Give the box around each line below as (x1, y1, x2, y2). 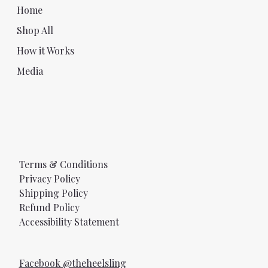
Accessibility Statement (19, 215, 119, 229)
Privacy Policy (19, 172, 80, 185)
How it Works (16, 44, 74, 57)
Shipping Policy (19, 187, 88, 200)
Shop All (16, 23, 53, 36)
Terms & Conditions (19, 158, 108, 171)
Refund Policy (19, 201, 80, 214)
